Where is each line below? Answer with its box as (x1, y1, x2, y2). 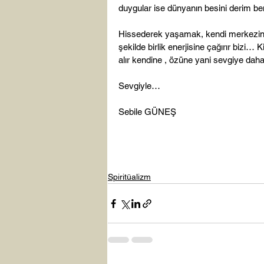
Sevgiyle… (118, 81, 160, 91)
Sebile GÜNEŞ (118, 107, 176, 117)
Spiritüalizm (108, 172, 151, 181)
